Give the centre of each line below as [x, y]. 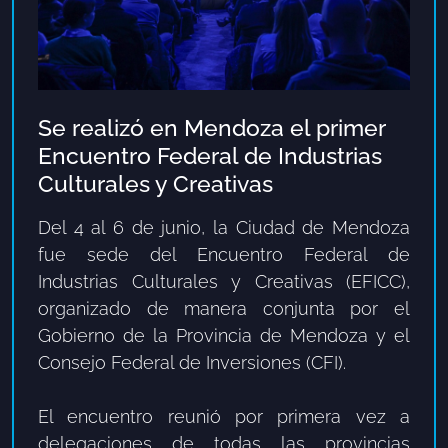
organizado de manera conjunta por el [224, 308]
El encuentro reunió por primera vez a [224, 416]
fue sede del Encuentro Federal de [224, 254]
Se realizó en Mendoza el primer [211, 127]
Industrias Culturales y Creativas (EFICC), [224, 281]
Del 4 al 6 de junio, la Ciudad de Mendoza [224, 227]
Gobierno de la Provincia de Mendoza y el [224, 335]
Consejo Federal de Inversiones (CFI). [192, 362]
